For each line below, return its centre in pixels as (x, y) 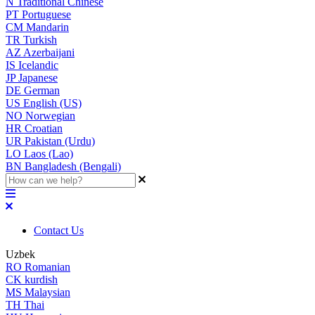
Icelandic (38, 65)
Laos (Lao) (49, 154)
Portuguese (46, 14)
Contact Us (59, 230)
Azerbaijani (49, 52)
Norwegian (50, 116)
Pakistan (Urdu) (60, 141)
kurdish (41, 279)
